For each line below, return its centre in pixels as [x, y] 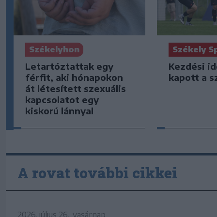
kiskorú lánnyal [59, 111]
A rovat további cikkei [97, 172]
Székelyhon [54, 50]
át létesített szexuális [76, 89]
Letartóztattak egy [69, 66]
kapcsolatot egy [62, 100]
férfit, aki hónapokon [74, 77]
